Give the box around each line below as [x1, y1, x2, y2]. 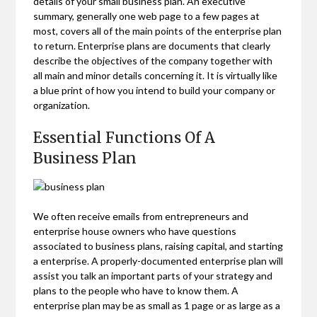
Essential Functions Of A [33, 127, 216, 147]
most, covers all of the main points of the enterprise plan [33, 24, 282, 37]
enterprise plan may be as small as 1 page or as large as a [33, 299, 281, 311]
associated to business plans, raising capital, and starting [33, 239, 284, 252]
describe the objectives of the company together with [33, 54, 273, 67]
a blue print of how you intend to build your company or [33, 83, 276, 96]
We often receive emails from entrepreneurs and [33, 209, 249, 222]
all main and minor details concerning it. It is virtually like [33, 69, 278, 81]
